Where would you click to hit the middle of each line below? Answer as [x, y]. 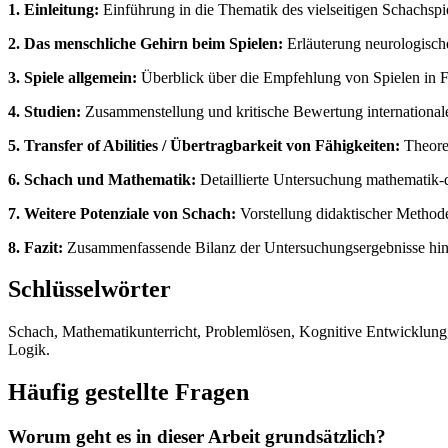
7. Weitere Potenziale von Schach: [122, 213]
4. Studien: [44, 111]
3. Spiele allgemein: [72, 77]
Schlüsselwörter [89, 289]
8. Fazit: [35, 247]
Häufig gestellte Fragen [128, 392]
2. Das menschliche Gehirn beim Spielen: [145, 43]
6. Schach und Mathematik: [102, 179]
